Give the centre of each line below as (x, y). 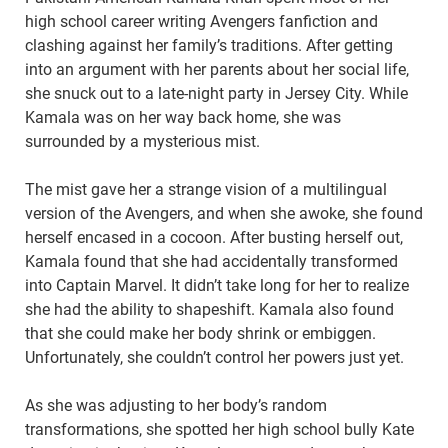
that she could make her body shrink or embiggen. (200, 334)
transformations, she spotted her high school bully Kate (219, 430)
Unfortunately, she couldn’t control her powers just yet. (214, 358)
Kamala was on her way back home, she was (183, 118)
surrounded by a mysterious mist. (142, 142)
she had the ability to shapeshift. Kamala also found (209, 310)
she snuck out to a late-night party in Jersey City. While (216, 94)
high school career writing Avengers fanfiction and (201, 22)
